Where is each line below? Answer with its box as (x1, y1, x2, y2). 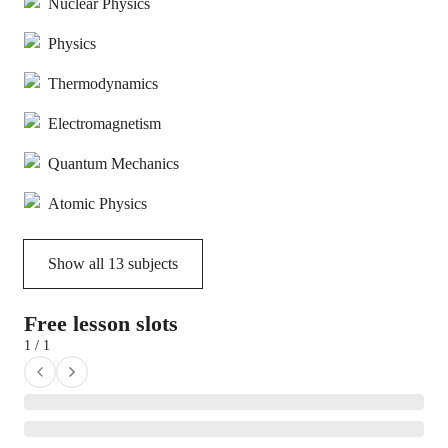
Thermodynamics (48, 75, 158, 92)
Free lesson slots (24, 311, 178, 336)
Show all (48, 255, 108, 272)
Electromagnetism (48, 115, 161, 132)
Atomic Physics (48, 195, 147, 212)
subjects (124, 255, 178, 272)
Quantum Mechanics (48, 155, 179, 172)
